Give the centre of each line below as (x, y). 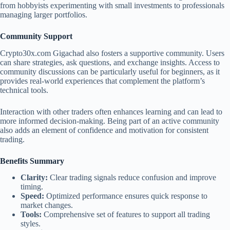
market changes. (47, 205)
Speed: (32, 196)
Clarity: (34, 178)
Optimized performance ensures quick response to (126, 196)
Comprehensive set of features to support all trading (126, 215)
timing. (32, 187)
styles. (31, 224)
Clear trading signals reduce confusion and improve (132, 178)
